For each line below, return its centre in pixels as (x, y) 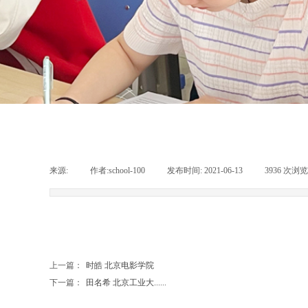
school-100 (127, 170)
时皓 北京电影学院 (120, 265)
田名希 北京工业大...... (126, 283)
